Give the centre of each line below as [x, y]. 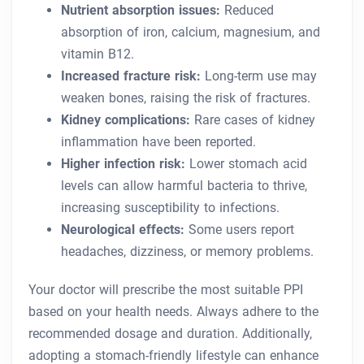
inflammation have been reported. [158, 142]
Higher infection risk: [123, 164]
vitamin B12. [97, 54]
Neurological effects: [123, 230]
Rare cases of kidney [253, 120]
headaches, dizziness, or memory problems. [187, 252]
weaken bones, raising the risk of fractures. [186, 98]
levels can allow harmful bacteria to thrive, [184, 186]
